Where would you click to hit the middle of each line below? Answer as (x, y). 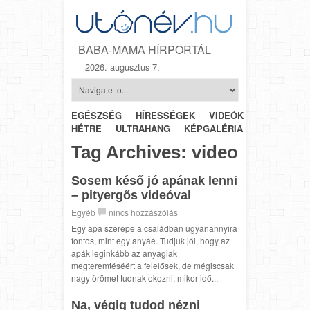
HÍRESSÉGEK (165, 115)
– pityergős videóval (131, 195)
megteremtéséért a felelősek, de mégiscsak (153, 265)
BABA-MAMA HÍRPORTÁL (145, 49)
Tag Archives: (131, 152)
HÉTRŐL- (277, 115)
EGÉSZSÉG (97, 115)
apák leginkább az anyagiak (124, 253)
